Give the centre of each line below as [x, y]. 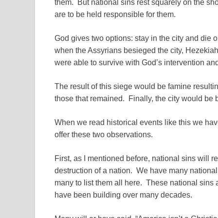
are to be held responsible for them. [115, 14]
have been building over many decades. [123, 195]
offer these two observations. [104, 134]
